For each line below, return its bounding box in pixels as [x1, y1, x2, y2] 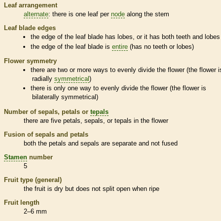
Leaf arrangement [4, 1, 57, 9]
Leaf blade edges [4, 24, 56, 32]
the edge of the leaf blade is [31, 42, 112, 50]
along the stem [125, 10, 169, 18]
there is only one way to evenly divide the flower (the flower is [31, 84, 207, 92]
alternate [24, 10, 48, 18]
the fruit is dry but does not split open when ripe [24, 184, 159, 192]
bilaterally [32, 93, 61, 101]
